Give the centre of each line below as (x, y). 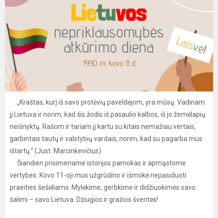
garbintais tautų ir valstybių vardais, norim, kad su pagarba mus (106, 139)
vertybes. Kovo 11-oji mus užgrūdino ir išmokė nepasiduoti (98, 175)
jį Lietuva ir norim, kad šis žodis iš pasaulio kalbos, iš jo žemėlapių (108, 114)
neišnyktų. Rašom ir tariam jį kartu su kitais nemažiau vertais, (103, 127)
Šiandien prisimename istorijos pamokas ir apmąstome (98, 163)
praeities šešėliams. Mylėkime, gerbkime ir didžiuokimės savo (103, 187)
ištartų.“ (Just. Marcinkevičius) (55, 151)
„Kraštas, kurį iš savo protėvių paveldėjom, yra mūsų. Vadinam (107, 102)
